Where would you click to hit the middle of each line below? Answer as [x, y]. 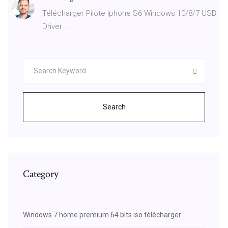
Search [114, 107]
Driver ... [56, 26]
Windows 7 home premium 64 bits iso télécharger [102, 215]
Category [41, 174]
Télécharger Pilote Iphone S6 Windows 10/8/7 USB [129, 13]
